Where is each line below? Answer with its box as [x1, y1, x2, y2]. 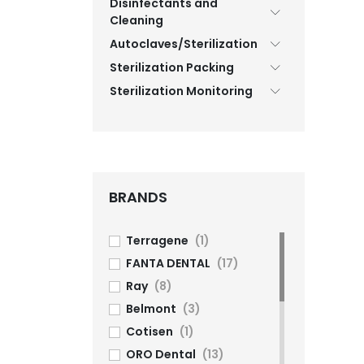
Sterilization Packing [110, 59, 234, 76]
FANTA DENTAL [126, 255, 210, 271]
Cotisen [126, 323, 173, 340]
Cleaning [110, 12, 163, 28]
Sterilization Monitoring [110, 83, 253, 99]
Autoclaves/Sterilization [110, 36, 258, 52]
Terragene [126, 232, 188, 249]
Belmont [126, 301, 176, 317]
